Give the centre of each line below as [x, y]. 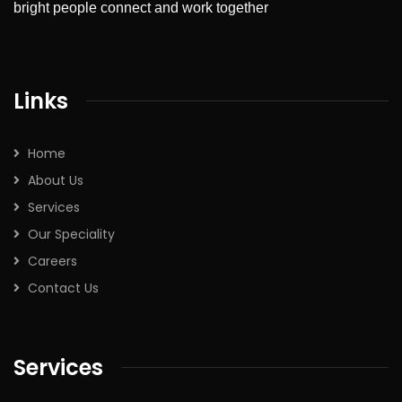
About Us [56, 180]
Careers [52, 261]
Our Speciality [71, 234]
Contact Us [63, 288]
